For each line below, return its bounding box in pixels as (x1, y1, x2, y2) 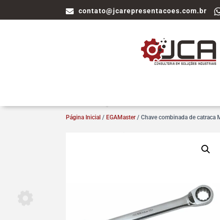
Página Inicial (66, 114, 101, 121)
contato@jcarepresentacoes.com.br (79, 7, 207, 15)
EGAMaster (106, 114, 136, 121)
